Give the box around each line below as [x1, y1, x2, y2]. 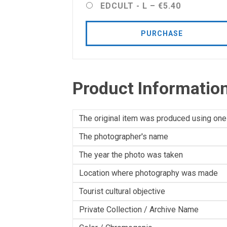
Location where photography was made [79, 168, 218, 178]
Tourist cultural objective [79, 186, 165, 196]
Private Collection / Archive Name [79, 205, 199, 214]
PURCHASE [140, 29, 183, 37]
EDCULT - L [100, 1, 147, 11]
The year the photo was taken [79, 150, 183, 160]
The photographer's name [79, 132, 168, 141]
